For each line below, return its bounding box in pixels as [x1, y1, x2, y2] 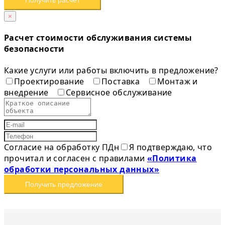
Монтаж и [157, 76, 198, 87]
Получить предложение [25, 180, 102, 188]
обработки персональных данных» [4, 164, 159, 175]
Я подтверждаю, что [129, 142, 212, 153]
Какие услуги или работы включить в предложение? [4, 65, 218, 76]
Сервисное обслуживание [66, 87, 172, 98]
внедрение [4, 87, 51, 98]
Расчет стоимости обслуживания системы [4, 32, 192, 44]
